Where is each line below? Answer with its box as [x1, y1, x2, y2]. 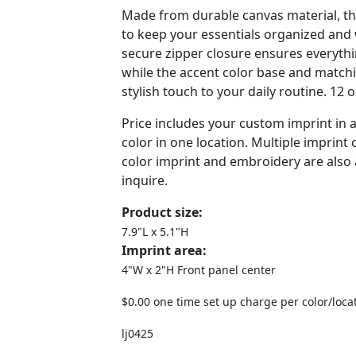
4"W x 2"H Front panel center [122, 262, 276, 277]
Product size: [122, 203, 203, 221]
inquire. [122, 172, 168, 189]
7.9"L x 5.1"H [122, 224, 188, 239]
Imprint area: [122, 242, 207, 259]
